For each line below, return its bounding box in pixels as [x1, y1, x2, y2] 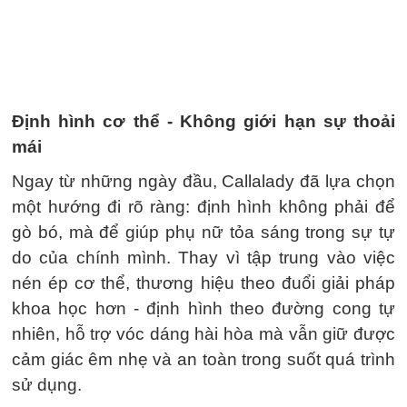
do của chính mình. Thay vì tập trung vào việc [12, 248, 395, 267]
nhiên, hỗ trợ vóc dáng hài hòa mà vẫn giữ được [12, 324, 395, 343]
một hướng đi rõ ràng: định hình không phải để [12, 197, 395, 216]
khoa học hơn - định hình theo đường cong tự [12, 299, 395, 318]
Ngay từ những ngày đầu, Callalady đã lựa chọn [12, 172, 395, 191]
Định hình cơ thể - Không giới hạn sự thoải [12, 112, 395, 131]
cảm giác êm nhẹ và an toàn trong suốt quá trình [12, 350, 395, 369]
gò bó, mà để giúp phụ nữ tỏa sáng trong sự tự [12, 223, 395, 242]
